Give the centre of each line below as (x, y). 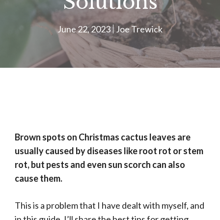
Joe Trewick (139, 29)
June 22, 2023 (84, 29)
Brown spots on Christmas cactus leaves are (103, 137)
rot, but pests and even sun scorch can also (100, 165)
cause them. (39, 179)
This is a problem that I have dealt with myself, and (110, 206)
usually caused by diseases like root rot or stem (109, 151)
